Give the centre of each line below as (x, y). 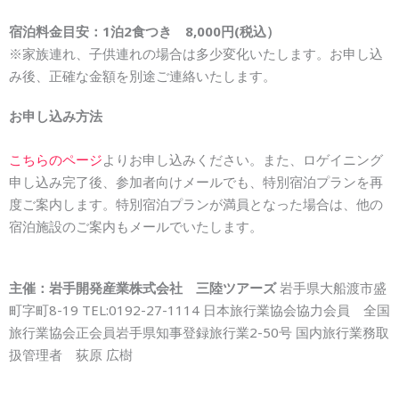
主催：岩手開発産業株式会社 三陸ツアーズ (142, 287)
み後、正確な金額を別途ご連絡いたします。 (142, 75)
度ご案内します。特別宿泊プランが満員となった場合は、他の (196, 204)
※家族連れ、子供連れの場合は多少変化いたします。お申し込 (196, 53)
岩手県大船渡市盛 (331, 287)
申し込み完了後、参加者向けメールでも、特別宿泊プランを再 (196, 181)
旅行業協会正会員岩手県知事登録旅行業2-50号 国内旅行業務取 (199, 332)
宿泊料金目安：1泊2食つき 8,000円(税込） (144, 31)
